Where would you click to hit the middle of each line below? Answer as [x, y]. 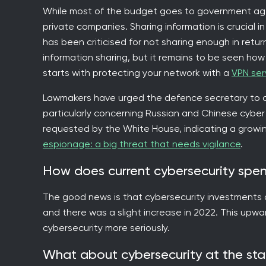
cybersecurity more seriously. [106, 227]
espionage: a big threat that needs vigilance [142, 144]
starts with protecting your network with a [137, 72]
